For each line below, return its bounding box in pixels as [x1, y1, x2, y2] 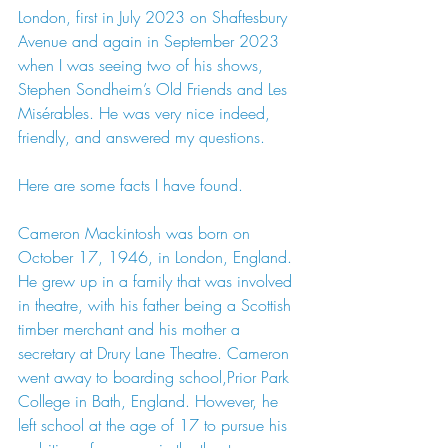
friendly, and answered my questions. [18, 126, 265, 148]
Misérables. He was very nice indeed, [18, 102, 275, 124]
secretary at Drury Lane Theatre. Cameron [18, 342, 294, 364]
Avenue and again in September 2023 [18, 30, 284, 52]
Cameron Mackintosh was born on [18, 222, 255, 244]
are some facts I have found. [49, 174, 243, 196]
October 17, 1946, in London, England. [18, 246, 297, 268]
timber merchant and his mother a [18, 318, 245, 340]
